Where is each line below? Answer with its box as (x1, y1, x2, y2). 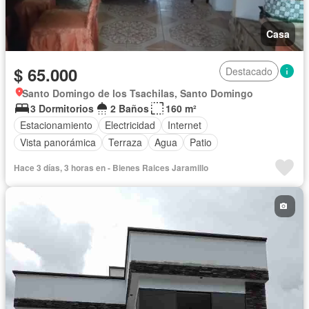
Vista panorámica (20, 135, 96, 150)
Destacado (226, 63, 272, 78)
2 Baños (110, 101, 149, 115)
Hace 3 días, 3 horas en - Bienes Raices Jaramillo (14, 161, 208, 174)
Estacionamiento (20, 118, 92, 132)
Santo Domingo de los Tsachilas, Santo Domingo (22, 86, 253, 100)
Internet (168, 118, 201, 132)
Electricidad (105, 118, 155, 132)
